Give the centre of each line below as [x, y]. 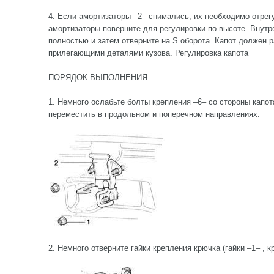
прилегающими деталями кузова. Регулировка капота [148, 53]
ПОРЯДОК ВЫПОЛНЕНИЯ [98, 77]
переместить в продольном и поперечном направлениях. [154, 114]
